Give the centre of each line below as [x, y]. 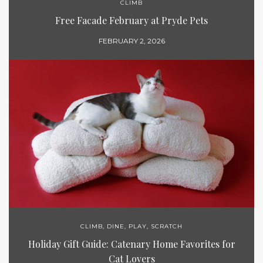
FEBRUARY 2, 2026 [131, 41]
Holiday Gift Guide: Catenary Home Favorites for [131, 244]
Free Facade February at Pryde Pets [131, 20]
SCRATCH [167, 227]
